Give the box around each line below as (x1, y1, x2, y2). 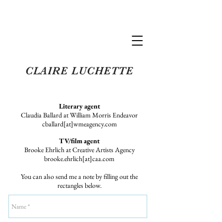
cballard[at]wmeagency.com (42, 119, 117, 128)
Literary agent (58, 102, 100, 111)
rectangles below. (57, 181, 102, 190)
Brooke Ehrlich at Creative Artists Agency (24, 145, 135, 154)
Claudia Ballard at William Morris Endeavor (21, 111, 138, 119)
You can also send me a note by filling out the (21, 172, 138, 181)
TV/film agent (59, 136, 100, 145)
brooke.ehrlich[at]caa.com (44, 154, 114, 163)
